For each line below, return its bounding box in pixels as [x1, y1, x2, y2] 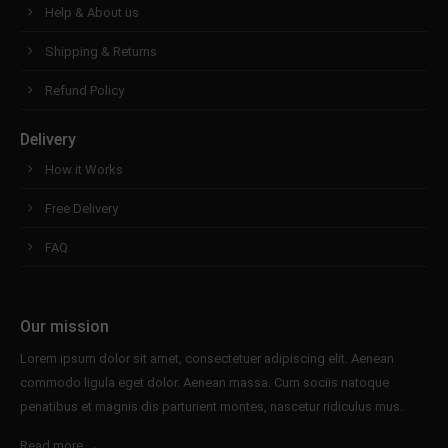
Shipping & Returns [45, 43, 157, 59]
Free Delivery [45, 200, 118, 216]
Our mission [20, 316, 109, 336]
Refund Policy [45, 82, 124, 98]
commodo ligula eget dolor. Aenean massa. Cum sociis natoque [20, 374, 389, 390]
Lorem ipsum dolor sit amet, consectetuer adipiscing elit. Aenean [20, 350, 394, 366]
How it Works [45, 161, 123, 177]
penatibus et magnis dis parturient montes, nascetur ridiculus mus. [20, 398, 403, 414]
